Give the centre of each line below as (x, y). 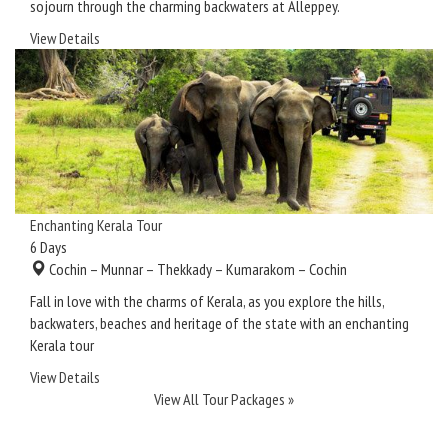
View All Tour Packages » (224, 399)
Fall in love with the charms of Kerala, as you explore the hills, (207, 301)
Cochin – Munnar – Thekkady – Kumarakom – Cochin (196, 269)
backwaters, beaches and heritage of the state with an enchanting (219, 323)
